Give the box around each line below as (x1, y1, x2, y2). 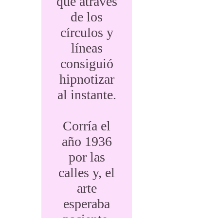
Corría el (63, 118, 111, 133)
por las (68, 149, 105, 164)
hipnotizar (59, 72, 114, 87)
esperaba (63, 196, 110, 211)
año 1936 (61, 134, 112, 149)
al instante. (57, 87, 116, 102)
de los (71, 9, 103, 24)
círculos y (60, 25, 113, 40)
